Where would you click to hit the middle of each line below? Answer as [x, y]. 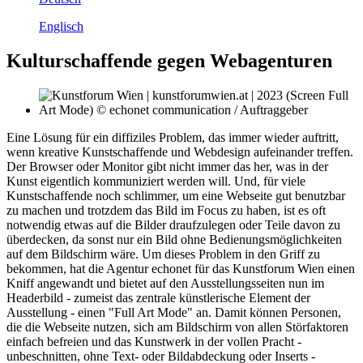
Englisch [61, 27]
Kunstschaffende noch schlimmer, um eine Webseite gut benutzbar [176, 196]
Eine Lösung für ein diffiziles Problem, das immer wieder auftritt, [173, 138]
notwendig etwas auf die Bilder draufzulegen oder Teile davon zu [173, 225]
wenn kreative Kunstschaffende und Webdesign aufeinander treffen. [180, 152]
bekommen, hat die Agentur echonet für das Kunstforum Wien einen [181, 269]
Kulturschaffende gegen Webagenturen [169, 61]
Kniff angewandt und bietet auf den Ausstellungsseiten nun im [165, 284]
